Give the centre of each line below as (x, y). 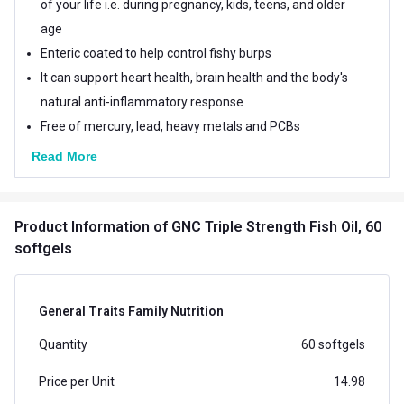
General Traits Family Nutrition (131, 311)
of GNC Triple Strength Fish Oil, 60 (267, 226)
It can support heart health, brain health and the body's (194, 77)
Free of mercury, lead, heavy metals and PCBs (170, 126)
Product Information (84, 226)
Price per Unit (77, 381)
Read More (64, 156)
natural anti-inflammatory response (142, 101)
